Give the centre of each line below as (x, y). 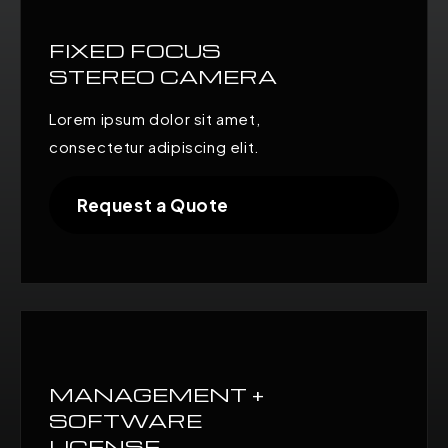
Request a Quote (153, 204)
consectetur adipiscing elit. (154, 146)
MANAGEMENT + (156, 393)
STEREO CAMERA (163, 75)
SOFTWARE (125, 419)
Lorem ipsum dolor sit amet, (155, 118)
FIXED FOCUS (135, 49)
